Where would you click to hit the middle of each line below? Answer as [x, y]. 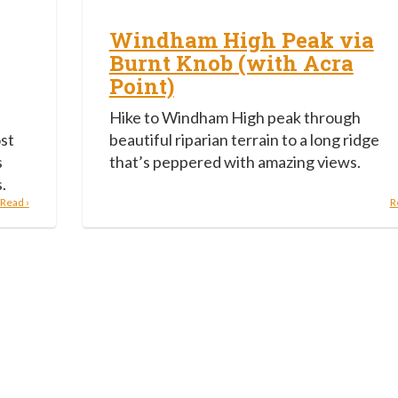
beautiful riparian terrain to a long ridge [244, 139]
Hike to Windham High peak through [235, 117]
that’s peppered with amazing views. [235, 161]
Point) [141, 86]
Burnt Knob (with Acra [231, 63]
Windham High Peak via [241, 40]
